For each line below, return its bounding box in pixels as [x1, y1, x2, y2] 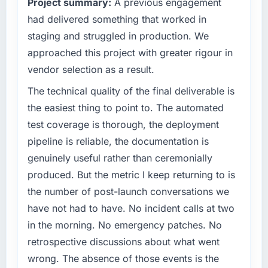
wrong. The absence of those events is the [27, 252, 219, 265]
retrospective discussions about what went [27, 236, 220, 248]
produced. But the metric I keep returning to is [27, 169, 235, 181]
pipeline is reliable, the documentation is [27, 135, 209, 148]
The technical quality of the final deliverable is [27, 85, 234, 98]
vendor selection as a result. [27, 63, 154, 76]
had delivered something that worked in [27, 13, 206, 26]
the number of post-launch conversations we [27, 185, 229, 198]
